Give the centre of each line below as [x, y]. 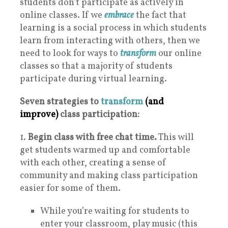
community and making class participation [109, 176]
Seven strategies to [60, 102]
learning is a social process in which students [113, 28]
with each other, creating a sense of [93, 163]
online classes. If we [62, 15]
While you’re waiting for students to [115, 211]
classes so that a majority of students [96, 66]
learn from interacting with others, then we [110, 41]
